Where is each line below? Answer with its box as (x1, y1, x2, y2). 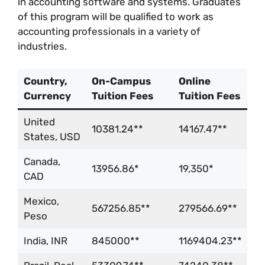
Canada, (23, 156, 60, 168)
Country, (23, 75, 67, 88)
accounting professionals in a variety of (18, 25, 201, 37)
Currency (23, 90, 71, 102)
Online (178, 75, 211, 88)
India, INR (23, 235, 67, 247)
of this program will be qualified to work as (18, 10, 214, 22)
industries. (18, 40, 67, 52)
